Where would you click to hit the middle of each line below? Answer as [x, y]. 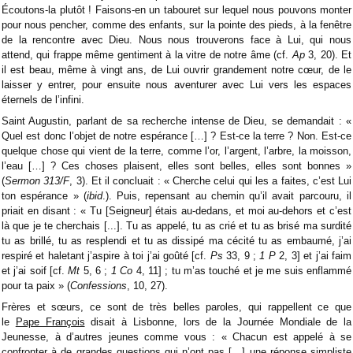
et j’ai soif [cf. [35, 271]
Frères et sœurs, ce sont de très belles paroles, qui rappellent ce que [176, 307]
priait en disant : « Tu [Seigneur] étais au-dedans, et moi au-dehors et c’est [176, 211]
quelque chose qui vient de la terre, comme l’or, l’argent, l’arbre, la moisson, [176, 151]
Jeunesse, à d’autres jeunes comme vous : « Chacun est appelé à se [176, 337]
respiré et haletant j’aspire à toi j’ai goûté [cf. [106, 256]
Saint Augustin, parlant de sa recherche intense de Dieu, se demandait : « [176, 121]
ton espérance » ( [44, 196]
